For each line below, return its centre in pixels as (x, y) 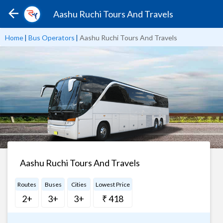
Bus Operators (52, 38)
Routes (27, 184)
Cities (79, 184)
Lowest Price (113, 184)
